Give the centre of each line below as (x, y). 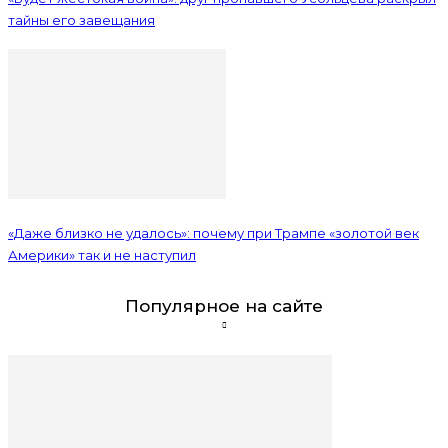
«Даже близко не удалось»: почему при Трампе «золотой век (213, 233)
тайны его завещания (81, 19)
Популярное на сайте (224, 306)
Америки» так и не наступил (102, 255)
